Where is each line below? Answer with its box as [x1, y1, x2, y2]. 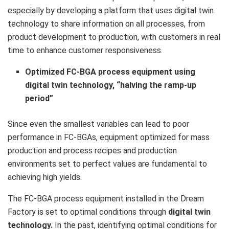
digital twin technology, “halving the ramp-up [25, 80, 197, 90]
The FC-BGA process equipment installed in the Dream [8, 193, 204, 203]
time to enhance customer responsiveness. [8, 45, 163, 55]
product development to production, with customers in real [8, 32, 220, 42]
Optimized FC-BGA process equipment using [25, 66, 196, 77]
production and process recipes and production [8, 145, 177, 155]
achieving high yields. [8, 172, 82, 182]
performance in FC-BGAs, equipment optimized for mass [8, 132, 210, 142]
